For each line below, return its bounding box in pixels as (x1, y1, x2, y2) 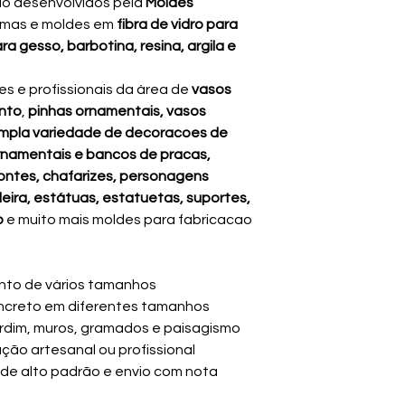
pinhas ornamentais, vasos (28, 104, 206, 118)
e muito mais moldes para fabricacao (6, 212, 252, 227)
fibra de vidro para (117, 17, 238, 32)
